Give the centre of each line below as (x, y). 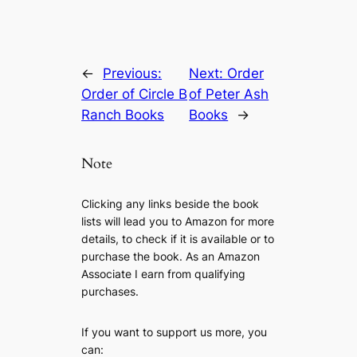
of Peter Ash (229, 94)
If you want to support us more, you (175, 331)
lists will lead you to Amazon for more (178, 221)
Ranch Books (123, 115)
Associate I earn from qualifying (164, 273)
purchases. (110, 291)
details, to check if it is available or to (178, 238)
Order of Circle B (135, 94)
